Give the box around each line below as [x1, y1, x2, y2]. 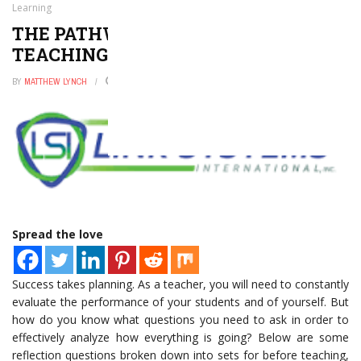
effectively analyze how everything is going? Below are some [12, 329, 349, 345]
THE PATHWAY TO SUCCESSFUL [12, 22, 300, 45]
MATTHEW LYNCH [24, 76, 87, 87]
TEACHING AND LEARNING [12, 43, 253, 66]
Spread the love [12, 226, 103, 242]
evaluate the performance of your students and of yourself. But [12, 293, 349, 309]
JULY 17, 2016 [122, 76, 171, 87]
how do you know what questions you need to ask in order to [12, 311, 349, 327]
